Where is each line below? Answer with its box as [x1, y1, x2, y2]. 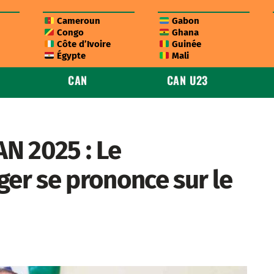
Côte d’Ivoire [54, 39, 111, 50]
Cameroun [54, 15, 101, 26]
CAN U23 [167, 72, 208, 88]
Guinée [169, 39, 202, 50]
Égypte [54, 50, 86, 61]
